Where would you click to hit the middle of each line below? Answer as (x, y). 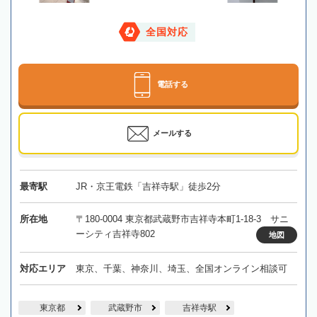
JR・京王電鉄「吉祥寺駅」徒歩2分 (148, 186)
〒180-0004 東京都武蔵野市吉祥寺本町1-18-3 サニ (182, 219)
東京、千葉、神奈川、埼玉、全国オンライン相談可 (181, 268)
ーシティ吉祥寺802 (115, 234)
